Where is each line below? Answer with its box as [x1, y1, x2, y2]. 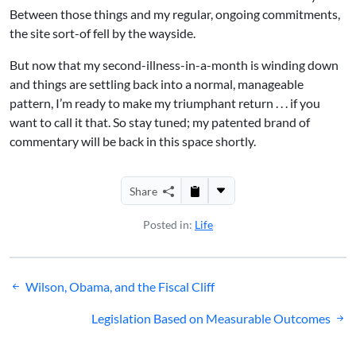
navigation [9, 298, 102, 326]
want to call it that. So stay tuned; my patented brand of [10, 114, 310, 130]
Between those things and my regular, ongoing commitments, [10, 6, 340, 21]
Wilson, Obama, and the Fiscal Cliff [25, 279, 215, 294]
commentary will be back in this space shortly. [10, 133, 256, 149]
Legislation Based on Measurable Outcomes [91, 311, 331, 326]
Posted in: [143, 218, 195, 231]
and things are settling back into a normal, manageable [10, 76, 304, 91]
